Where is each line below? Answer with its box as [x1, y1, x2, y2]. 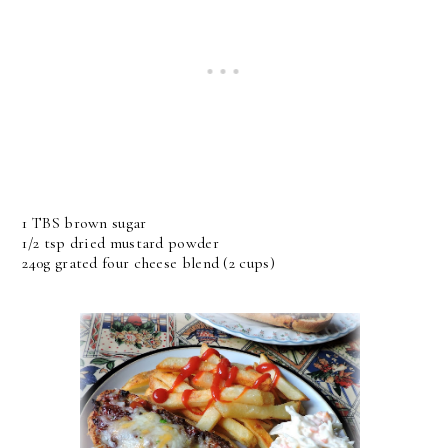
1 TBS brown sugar [22, 212, 147, 233]
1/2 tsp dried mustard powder [22, 232, 219, 253]
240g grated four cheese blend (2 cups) [22, 252, 275, 273]
